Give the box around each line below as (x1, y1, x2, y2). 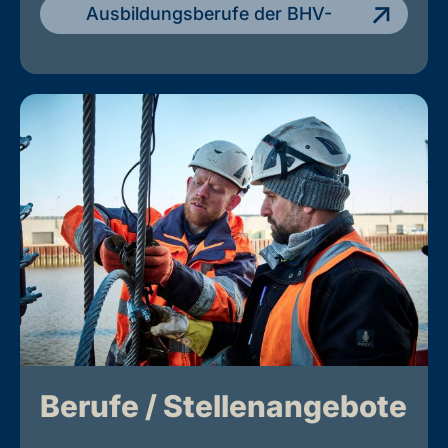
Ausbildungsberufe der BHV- (86, 2, 332, 24)
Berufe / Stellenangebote (40, 387, 407, 424)
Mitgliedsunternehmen (114, 42, 304, 64)
